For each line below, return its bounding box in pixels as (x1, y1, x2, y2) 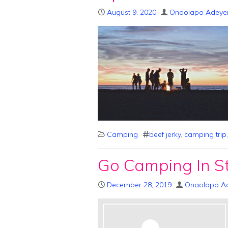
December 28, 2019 (107, 180, 172, 189)
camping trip (184, 129, 226, 139)
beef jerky (149, 129, 181, 139)
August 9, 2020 (107, 8, 156, 17)
